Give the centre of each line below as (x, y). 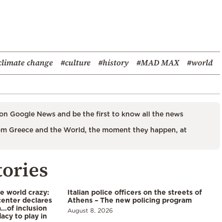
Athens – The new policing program (130, 200)
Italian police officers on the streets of (135, 192)
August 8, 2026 (90, 211)
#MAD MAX (158, 63)
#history (113, 63)
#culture (76, 63)
